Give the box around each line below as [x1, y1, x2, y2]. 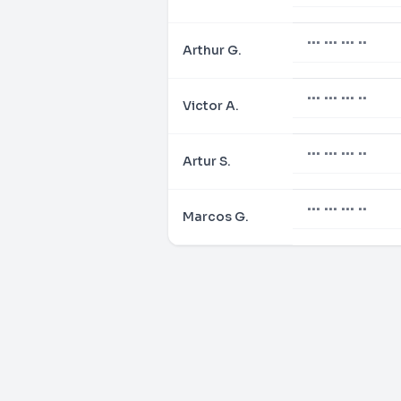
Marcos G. [183, 209, 249, 225]
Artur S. [183, 153, 231, 169]
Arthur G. [183, 42, 242, 58]
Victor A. [183, 98, 239, 114]
